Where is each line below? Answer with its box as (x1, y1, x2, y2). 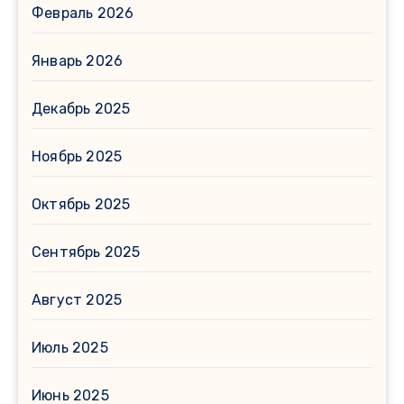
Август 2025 (32, 290, 123, 308)
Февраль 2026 (32, 4, 134, 22)
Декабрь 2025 (32, 99, 131, 117)
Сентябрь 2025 (32, 243, 141, 261)
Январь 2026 (32, 51, 124, 69)
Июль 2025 (32, 338, 108, 356)
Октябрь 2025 (32, 195, 131, 213)
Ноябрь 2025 (32, 147, 123, 165)
